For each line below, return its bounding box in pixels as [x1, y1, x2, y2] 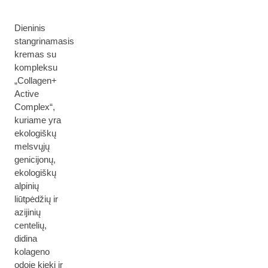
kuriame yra [14, 115, 61, 125]
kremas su [14, 49, 56, 59]
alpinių [14, 181, 39, 191]
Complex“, [14, 102, 55, 112]
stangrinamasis [14, 36, 74, 46]
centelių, [14, 220, 47, 230]
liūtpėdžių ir [14, 194, 58, 204]
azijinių [14, 207, 41, 217]
